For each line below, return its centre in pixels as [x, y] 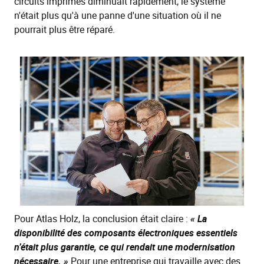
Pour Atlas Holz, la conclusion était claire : [102, 219]
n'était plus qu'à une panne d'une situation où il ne [118, 15]
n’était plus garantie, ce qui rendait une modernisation [125, 247]
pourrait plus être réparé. [65, 29]
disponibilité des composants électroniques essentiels [126, 233]
